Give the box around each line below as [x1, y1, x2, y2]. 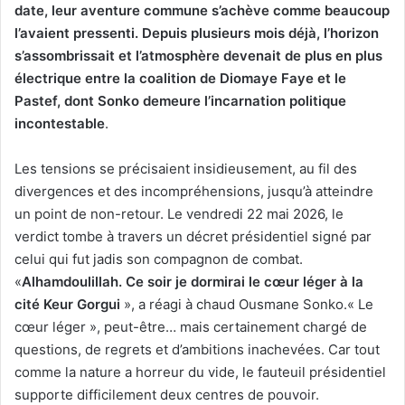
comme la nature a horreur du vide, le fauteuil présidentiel [14, 363, 386, 381]
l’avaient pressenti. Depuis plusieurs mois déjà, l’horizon [14, 24, 379, 42]
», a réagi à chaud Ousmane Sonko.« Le [120, 296, 373, 314]
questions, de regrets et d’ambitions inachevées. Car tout [14, 341, 380, 359]
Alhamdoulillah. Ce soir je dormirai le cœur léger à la [22, 273, 363, 291]
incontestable [14, 115, 105, 133]
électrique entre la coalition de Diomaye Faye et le [14, 70, 346, 88]
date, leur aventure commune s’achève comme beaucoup [14, 2, 390, 20]
